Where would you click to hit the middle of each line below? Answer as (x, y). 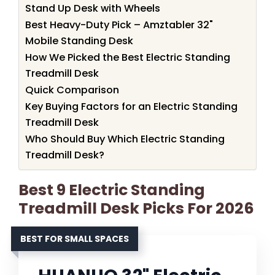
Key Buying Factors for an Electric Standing (131, 107)
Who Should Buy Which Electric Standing (125, 139)
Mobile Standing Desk (79, 41)
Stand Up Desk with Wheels (93, 9)
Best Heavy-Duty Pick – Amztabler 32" (119, 25)
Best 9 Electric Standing (112, 190)
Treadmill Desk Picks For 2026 (136, 209)
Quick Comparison (72, 90)
